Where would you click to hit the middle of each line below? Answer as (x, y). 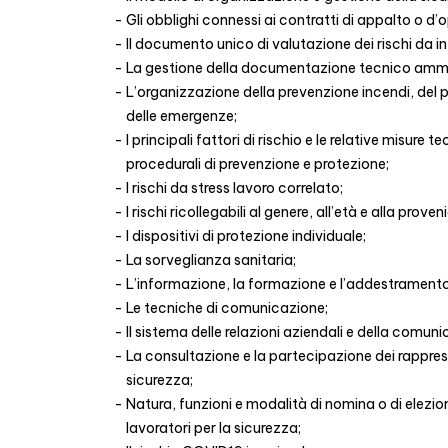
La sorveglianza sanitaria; (211, 260)
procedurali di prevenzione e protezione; (257, 164)
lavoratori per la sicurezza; (213, 428)
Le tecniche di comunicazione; (227, 308)
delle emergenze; (181, 116)
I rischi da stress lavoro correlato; (234, 188)
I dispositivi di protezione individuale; (246, 236)
